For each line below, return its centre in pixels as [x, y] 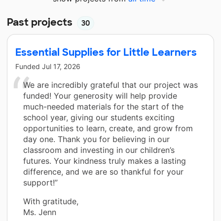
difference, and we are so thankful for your [103, 171]
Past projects [41, 22]
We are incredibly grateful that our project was [110, 85]
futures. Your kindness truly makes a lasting [105, 161]
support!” [40, 182]
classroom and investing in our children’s [99, 150]
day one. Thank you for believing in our [96, 139]
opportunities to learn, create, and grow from [108, 128]
